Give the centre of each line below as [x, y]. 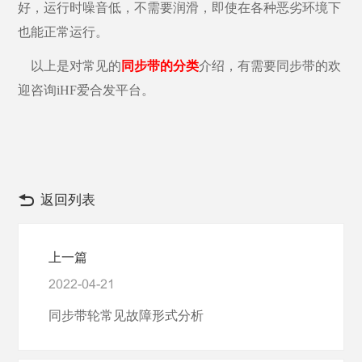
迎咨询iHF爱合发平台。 [86, 90]
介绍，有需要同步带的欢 [270, 66]
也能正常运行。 [63, 32]
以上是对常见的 [70, 66]
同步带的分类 [160, 66]
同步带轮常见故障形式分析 [126, 315]
